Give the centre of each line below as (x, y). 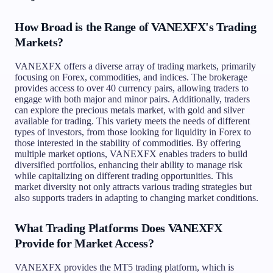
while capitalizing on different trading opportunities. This (124, 175)
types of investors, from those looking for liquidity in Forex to (133, 132)
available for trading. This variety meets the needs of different (132, 121)
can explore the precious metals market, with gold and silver (129, 110)
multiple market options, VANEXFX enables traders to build (131, 154)
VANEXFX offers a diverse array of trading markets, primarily (135, 66)
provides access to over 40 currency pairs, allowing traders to (132, 88)
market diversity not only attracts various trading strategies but (133, 186)
